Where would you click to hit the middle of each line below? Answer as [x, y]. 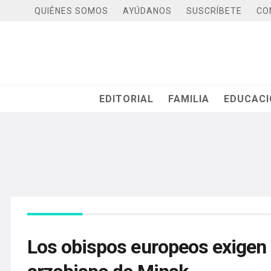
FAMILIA [189, 99]
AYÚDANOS [147, 11]
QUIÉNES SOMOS [71, 11]
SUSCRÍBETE [214, 11]
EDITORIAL [127, 99]
